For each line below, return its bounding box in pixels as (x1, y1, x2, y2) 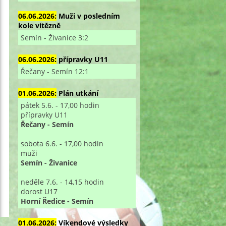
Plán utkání (58, 88, 98, 98)
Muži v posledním (58, 11, 120, 21)
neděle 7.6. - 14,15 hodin (20, 177, 104, 187)
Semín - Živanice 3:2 (20, 32, 88, 42)
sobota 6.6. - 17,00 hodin (20, 138, 103, 148)
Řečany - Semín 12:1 (20, 66, 89, 76)
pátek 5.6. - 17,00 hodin (20, 100, 99, 110)
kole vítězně (18, 20, 61, 30)
